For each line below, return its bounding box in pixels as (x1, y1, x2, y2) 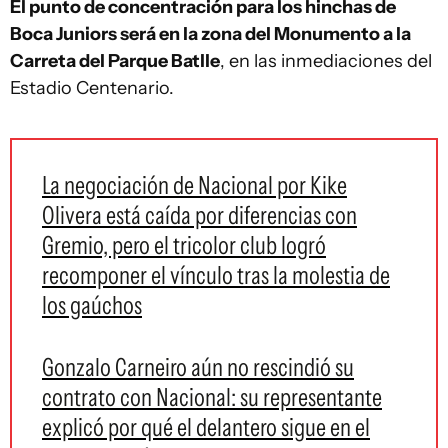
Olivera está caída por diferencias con (42, 200, 357, 231)
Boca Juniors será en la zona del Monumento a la (10, 23, 411, 46)
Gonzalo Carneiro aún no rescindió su (42, 352, 354, 383)
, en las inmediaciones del (220, 50, 432, 73)
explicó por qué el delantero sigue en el (42, 412, 370, 443)
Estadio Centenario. (10, 77, 174, 100)
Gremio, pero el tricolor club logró (42, 230, 326, 261)
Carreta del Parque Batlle (10, 50, 220, 73)
